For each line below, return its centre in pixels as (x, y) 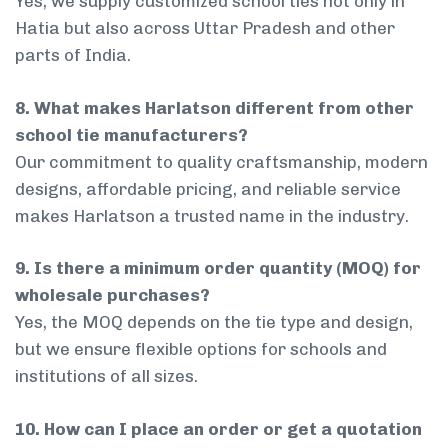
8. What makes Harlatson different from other (214, 107)
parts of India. (73, 55)
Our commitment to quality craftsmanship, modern (221, 161)
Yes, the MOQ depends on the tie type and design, (214, 322)
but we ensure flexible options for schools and (201, 349)
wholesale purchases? (112, 295)
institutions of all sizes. (106, 376)
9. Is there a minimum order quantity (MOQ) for (218, 268)
